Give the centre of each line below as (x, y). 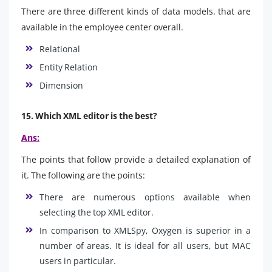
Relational (60, 49)
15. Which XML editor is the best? (89, 115)
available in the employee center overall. (102, 27)
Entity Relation (69, 67)
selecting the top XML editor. (97, 212)
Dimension (61, 85)
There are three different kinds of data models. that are (136, 11)
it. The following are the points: (83, 175)
